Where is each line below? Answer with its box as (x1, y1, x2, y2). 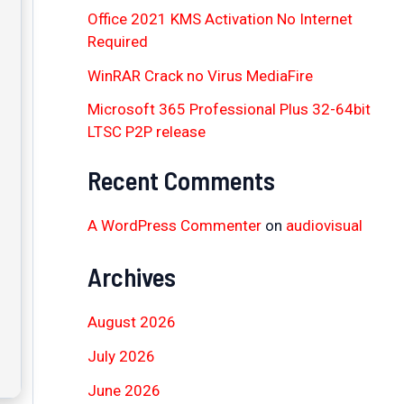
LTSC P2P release (87, 123, 206, 142)
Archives (87, 261, 176, 293)
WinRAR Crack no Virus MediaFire (87, 66, 313, 85)
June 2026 (87, 381, 161, 399)
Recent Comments (87, 163, 275, 196)
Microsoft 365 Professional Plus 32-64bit (87, 100, 371, 119)
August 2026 (87, 313, 176, 332)
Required (87, 32, 148, 50)
